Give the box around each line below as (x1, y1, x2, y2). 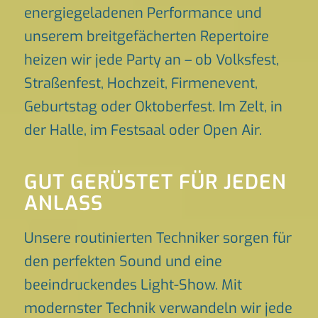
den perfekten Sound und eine (23, 252, 222, 271)
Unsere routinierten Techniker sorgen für (23, 229, 292, 248)
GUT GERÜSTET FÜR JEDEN (23, 169, 287, 195)
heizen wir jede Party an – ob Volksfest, (23, 50, 279, 70)
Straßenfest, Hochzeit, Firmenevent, (23, 74, 258, 93)
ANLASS (23, 190, 103, 216)
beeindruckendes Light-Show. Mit (23, 275, 242, 295)
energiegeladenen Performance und (23, 4, 262, 23)
